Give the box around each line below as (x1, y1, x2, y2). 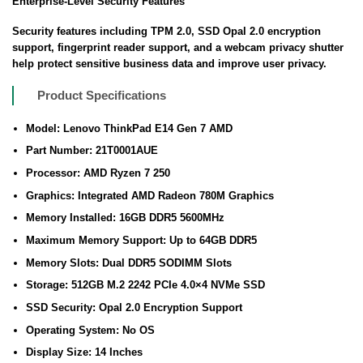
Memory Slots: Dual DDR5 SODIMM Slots (25, 256, 232, 269)
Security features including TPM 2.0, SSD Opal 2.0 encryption (12, 24, 321, 37)
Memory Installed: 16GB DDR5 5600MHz (25, 211, 224, 224)
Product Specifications (36, 88, 166, 102)
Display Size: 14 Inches (25, 346, 143, 359)
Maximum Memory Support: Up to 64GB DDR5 (25, 234, 257, 247)
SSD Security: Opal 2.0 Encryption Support (25, 301, 242, 314)
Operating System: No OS (25, 323, 155, 336)
